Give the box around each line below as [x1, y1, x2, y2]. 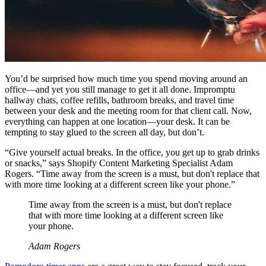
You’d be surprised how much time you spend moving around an [5, 74, 248, 84]
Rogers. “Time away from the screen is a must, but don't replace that [5, 169, 259, 179]
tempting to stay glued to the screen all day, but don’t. [5, 127, 204, 138]
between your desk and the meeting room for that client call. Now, [5, 106, 252, 116]
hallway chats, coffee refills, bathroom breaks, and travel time [5, 95, 234, 106]
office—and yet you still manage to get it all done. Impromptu [5, 84, 235, 95]
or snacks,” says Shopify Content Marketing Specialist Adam [5, 158, 233, 169]
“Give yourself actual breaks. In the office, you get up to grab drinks [5, 147, 259, 158]
